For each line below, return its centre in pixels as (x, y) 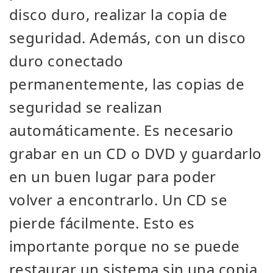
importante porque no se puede (125, 246)
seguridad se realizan (86, 107)
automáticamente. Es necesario (122, 130)
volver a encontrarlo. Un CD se (119, 200)
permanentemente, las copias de (127, 84)
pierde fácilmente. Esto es (102, 223)
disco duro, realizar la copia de (119, 14)
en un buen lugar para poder (113, 176)
